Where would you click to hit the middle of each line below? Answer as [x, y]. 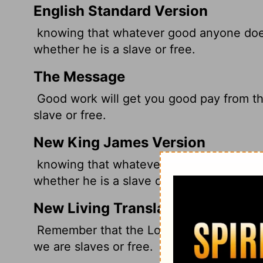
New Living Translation [113, 208]
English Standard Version [121, 11]
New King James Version [119, 142]
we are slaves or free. [93, 246]
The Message [79, 76]
